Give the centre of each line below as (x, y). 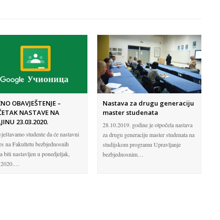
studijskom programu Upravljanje (142, 144)
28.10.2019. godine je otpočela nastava (148, 124)
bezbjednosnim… (123, 154)
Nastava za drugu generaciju (149, 103)
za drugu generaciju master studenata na (149, 134)
